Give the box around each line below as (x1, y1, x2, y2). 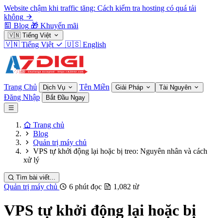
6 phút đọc (69, 182, 102, 191)
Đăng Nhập (4, 93, 40, 101)
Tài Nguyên (159, 84, 193, 91)
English (83, 40, 106, 49)
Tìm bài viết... (16, 174, 55, 181)
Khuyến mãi (40, 21, 78, 30)
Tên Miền (79, 83, 109, 91)
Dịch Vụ (43, 84, 67, 91)
